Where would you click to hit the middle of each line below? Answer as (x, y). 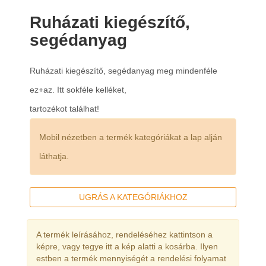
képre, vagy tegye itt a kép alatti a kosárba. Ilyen (127, 246)
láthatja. (54, 156)
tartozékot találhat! (64, 109)
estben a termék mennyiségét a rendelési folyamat (131, 258)
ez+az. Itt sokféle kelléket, (78, 90)
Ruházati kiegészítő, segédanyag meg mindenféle (123, 71)
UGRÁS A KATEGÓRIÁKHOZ (133, 197)
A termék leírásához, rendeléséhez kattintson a (124, 235)
